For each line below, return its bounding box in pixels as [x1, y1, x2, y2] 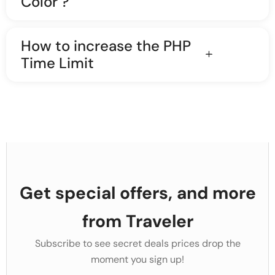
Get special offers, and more [19, 182, 256, 204]
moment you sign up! [91, 253, 184, 266]
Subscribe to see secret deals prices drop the [34, 237, 241, 250]
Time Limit [21, 53, 94, 72]
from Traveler [82, 210, 193, 233]
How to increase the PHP [21, 36, 191, 55]
